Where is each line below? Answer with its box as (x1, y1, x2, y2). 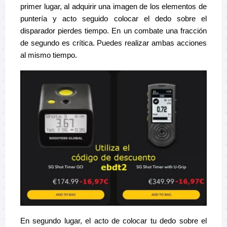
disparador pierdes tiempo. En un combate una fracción (20, 26, 207, 35)
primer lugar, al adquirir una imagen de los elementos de (20, 2, 207, 11)
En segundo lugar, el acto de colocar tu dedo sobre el (20, 216, 207, 225)
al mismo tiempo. (20, 50, 77, 59)
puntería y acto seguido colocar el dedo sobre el (20, 14, 207, 23)
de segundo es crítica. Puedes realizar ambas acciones (20, 38, 207, 47)
